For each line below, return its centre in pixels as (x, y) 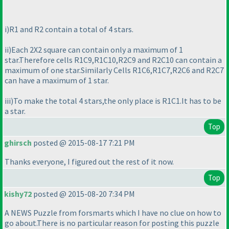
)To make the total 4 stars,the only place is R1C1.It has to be (116, 100)
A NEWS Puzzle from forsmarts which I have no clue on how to (113, 213)
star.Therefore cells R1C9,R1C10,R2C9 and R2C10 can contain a (113, 60)
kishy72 (18, 194)
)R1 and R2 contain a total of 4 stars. (70, 29)
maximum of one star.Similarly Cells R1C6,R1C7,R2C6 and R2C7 (114, 70)
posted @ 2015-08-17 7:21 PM (83, 143)
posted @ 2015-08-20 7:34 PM (83, 194)
